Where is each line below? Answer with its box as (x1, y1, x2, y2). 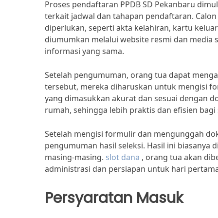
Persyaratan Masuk (45, 187, 183, 208)
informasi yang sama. (45, 46, 124, 56)
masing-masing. (45, 152, 106, 163)
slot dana (106, 152, 140, 163)
